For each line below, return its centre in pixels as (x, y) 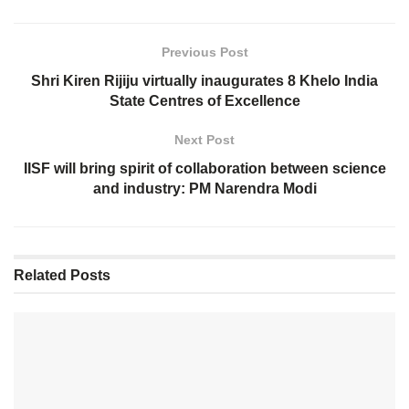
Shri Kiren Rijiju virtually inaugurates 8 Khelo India (204, 80)
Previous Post (204, 52)
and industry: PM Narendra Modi (204, 188)
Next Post (204, 139)
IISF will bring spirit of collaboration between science (204, 168)
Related (40, 275)
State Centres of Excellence (204, 100)
